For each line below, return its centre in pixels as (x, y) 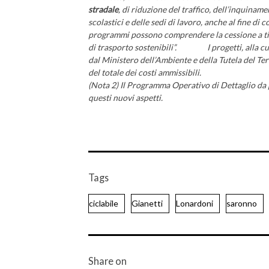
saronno (242, 203)
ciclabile (104, 203)
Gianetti (147, 203)
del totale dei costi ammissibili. (145, 72)
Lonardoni (195, 203)
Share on (107, 261)
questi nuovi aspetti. (125, 98)
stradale (103, 9)
